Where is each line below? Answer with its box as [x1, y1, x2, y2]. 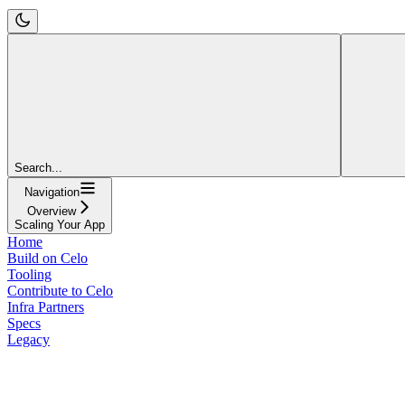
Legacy [7, 331, 50, 347]
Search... [14, 160, 62, 174]
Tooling [7, 266, 52, 282]
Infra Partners [7, 298, 84, 315]
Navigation [24, 184, 80, 199]
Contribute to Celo [7, 282, 113, 298]
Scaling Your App [14, 217, 105, 231]
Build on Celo [7, 250, 88, 266]
